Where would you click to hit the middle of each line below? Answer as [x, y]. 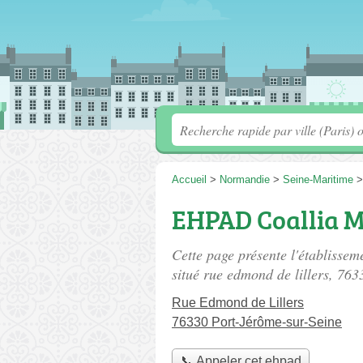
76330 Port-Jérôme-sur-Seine [257, 322]
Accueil [189, 179]
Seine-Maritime [318, 179]
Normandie [245, 179]
